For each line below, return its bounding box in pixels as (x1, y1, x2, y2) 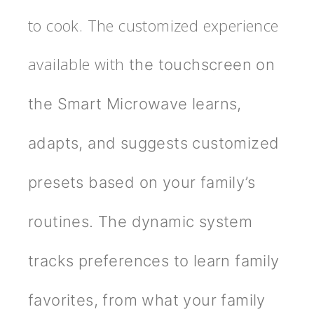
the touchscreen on (129, 55, 275, 74)
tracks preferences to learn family (28, 252, 280, 271)
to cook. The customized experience (28, 15, 279, 36)
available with (28, 53, 129, 75)
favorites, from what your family (28, 291, 266, 310)
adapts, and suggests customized (28, 134, 280, 153)
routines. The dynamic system (28, 212, 253, 231)
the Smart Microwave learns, (28, 95, 242, 114)
